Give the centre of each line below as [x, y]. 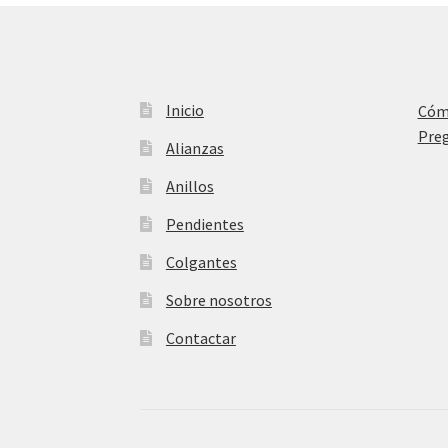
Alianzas [194, 148]
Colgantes [201, 262]
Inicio [184, 110]
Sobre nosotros [218, 300]
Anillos [189, 186]
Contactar [200, 338]
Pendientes [204, 224]
